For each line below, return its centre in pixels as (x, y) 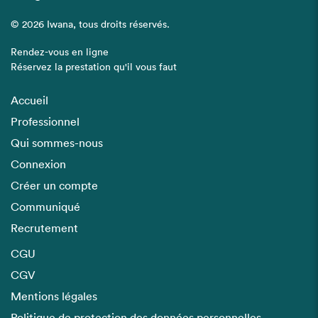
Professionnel (45, 122)
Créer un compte (54, 186)
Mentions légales (54, 297)
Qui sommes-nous (57, 143)
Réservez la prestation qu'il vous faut (94, 67)
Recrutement (44, 229)
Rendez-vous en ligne (60, 53)
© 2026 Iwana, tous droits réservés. (90, 25)
